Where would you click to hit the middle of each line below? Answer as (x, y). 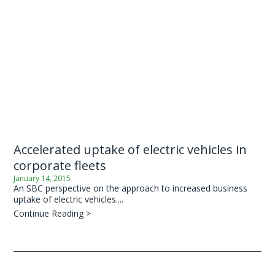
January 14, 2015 (42, 179)
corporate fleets (60, 166)
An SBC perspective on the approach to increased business (131, 188)
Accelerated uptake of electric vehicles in (130, 150)
